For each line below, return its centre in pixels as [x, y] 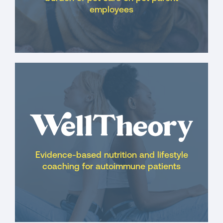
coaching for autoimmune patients [111, 167]
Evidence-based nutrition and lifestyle [111, 156]
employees [111, 10]
